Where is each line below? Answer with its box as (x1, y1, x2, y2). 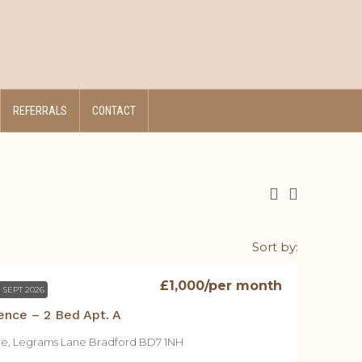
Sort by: (252, 239, 298, 255)
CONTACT (92, 104, 136, 117)
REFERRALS (13, 104, 67, 117)
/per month (204, 278, 282, 293)
